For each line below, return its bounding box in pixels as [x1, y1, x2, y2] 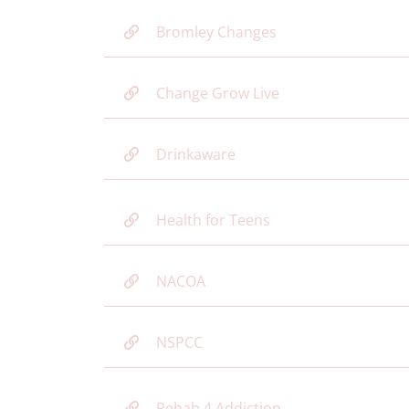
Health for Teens [156, 210, 270, 230]
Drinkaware [156, 144, 236, 164]
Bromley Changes [156, 22, 277, 42]
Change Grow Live [156, 83, 279, 103]
